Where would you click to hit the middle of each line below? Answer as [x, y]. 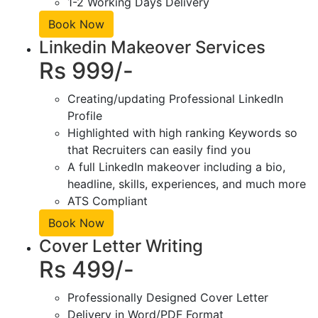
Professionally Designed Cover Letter [168, 297]
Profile [85, 115]
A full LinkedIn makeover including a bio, [176, 166]
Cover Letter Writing [121, 246]
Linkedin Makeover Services [152, 47]
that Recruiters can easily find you [159, 149]
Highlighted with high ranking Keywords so [182, 132]
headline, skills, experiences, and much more [187, 183]
